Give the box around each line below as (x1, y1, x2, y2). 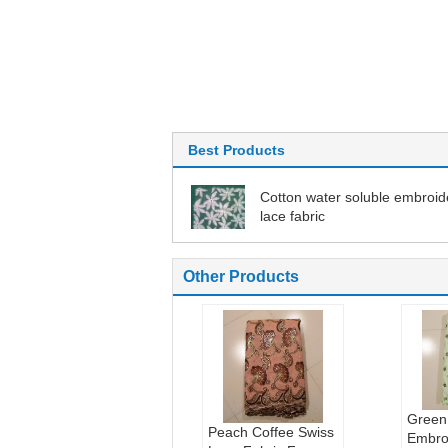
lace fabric (260, 208, 325, 224)
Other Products (183, 268, 299, 285)
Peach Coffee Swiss (207, 424, 334, 440)
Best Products (188, 142, 285, 158)
